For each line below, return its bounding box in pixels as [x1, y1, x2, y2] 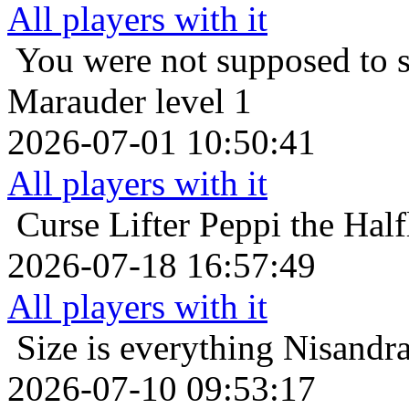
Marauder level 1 [7, 80, 252, 121]
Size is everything [16, 327, 274, 367]
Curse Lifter [16, 204, 190, 244]
